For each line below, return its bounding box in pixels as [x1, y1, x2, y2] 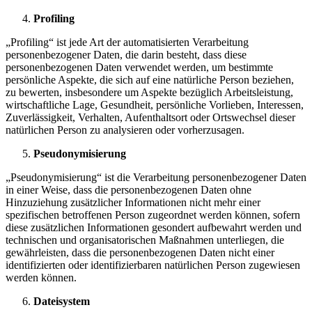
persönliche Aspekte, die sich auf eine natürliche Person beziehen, [6, 74, 294, 86]
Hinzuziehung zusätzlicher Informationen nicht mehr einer [6, 196, 260, 209]
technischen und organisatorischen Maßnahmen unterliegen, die [6, 234, 284, 247]
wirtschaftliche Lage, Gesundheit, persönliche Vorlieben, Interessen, [6, 99, 304, 111]
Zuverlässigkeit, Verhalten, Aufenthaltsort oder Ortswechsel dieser [6, 111, 295, 124]
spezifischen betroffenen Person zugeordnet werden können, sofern [6, 209, 300, 221]
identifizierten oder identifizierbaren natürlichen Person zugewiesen [6, 259, 300, 272]
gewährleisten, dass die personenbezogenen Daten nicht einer [6, 247, 274, 259]
